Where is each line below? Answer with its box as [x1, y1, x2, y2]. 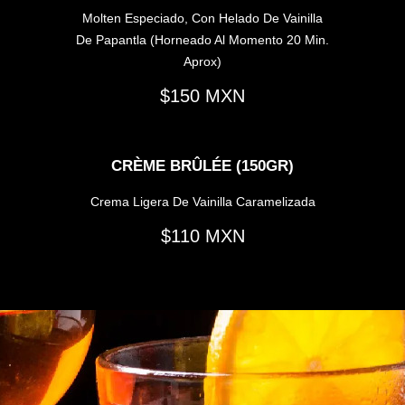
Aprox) [184, 53, 221, 69]
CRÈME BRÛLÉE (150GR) [111, 156, 294, 174]
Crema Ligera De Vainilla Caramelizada [89, 193, 316, 209]
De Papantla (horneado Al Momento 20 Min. [76, 32, 329, 47]
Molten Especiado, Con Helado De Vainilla [82, 10, 323, 25]
